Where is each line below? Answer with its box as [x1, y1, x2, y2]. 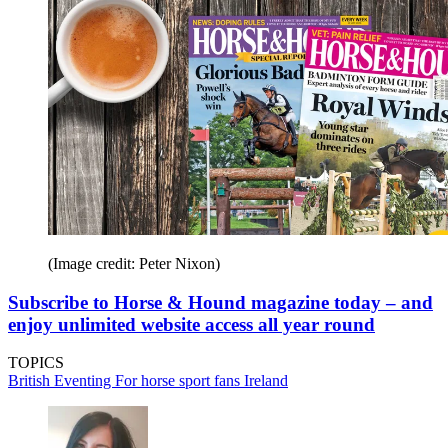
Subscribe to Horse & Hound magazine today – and [8, 291, 433, 313]
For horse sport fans [115, 372, 244, 390]
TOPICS [8, 354, 64, 372]
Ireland [244, 372, 288, 390]
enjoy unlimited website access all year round [8, 313, 375, 335]
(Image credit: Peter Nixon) [48, 254, 220, 272]
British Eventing [8, 372, 115, 390]
